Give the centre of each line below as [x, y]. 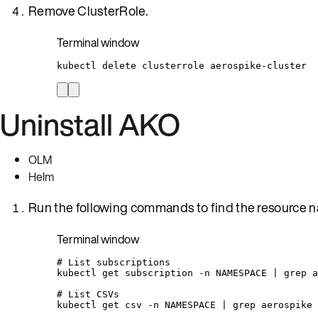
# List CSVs [88, 294]
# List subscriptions [114, 262]
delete [119, 65]
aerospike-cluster [258, 65]
